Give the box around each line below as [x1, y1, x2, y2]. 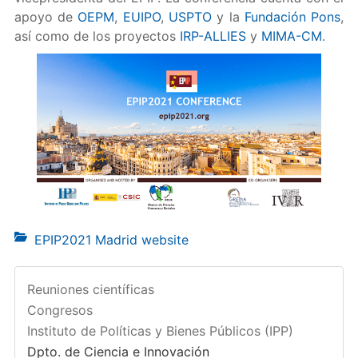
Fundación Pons [244, 9, 341, 25]
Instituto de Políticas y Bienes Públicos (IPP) [26, 323, 293, 339]
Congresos [26, 302, 93, 318]
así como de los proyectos [14, 28, 180, 44]
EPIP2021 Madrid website [34, 232, 189, 248]
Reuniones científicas [26, 281, 154, 297]
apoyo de [14, 9, 78, 25]
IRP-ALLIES [179, 28, 246, 44]
